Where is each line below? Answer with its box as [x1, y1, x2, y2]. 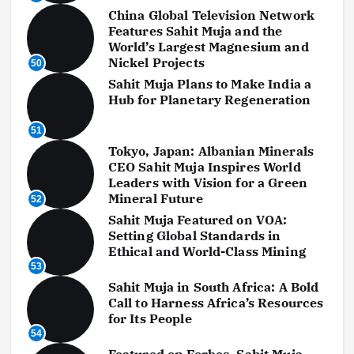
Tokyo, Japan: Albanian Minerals [107, 142, 314, 159]
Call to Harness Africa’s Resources [107, 294, 324, 311]
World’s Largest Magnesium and [107, 38, 309, 55]
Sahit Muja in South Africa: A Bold [107, 278, 319, 295]
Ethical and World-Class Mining [107, 243, 306, 259]
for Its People [107, 310, 192, 326]
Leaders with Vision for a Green [107, 174, 308, 190]
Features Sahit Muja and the [107, 22, 283, 39]
